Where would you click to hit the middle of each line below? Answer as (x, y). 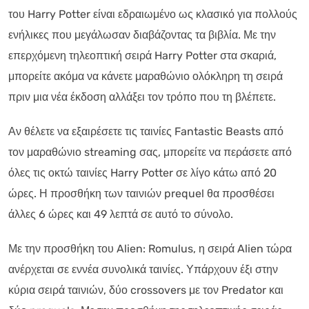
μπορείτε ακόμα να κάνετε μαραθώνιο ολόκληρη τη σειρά (146, 76)
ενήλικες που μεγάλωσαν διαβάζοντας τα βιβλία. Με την (142, 34)
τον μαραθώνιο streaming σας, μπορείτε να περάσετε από (150, 152)
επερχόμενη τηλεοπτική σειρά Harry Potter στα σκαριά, (142, 55)
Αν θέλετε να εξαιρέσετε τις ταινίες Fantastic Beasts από (146, 131)
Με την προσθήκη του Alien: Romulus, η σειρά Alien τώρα (150, 248)
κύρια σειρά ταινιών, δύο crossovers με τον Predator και (146, 290)
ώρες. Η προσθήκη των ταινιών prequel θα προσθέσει (141, 193)
